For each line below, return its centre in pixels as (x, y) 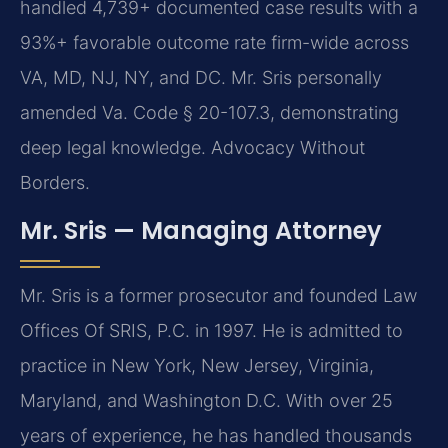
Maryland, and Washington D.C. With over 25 (206, 400)
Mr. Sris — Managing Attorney (201, 230)
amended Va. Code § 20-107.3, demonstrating (209, 113)
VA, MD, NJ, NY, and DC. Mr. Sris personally (201, 78)
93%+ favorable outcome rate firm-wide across (214, 43)
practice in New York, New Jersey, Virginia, (197, 365)
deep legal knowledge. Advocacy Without (192, 148)
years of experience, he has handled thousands (216, 435)
